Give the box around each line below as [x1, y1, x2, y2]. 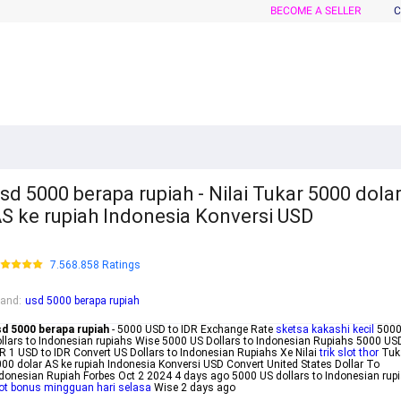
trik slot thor [320, 346, 379, 360]
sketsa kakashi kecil [276, 323, 374, 337]
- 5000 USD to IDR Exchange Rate [109, 323, 276, 337]
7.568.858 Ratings [50, 259, 141, 272]
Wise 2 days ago [151, 381, 235, 395]
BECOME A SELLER [270, 4, 361, 17]
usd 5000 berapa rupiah [25, 294, 140, 308]
